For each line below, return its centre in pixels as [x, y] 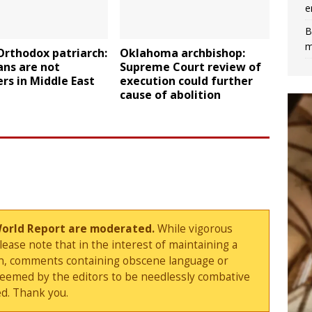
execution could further [187, 81]
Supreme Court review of [191, 67]
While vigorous [194, 229]
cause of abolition [171, 95]
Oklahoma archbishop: [183, 53]
